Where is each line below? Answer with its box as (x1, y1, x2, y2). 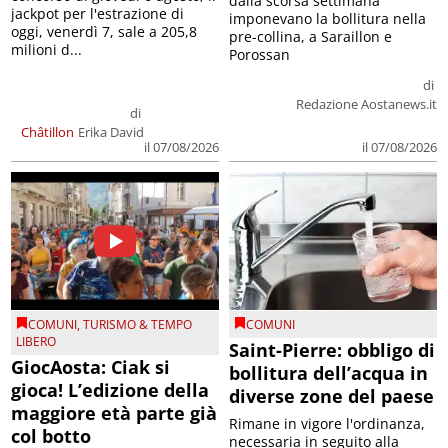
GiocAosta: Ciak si (11, 355, 171, 380)
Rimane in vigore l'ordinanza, (229, 414, 425, 434)
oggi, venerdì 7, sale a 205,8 (11, 21, 198, 41)
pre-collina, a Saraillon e (229, 26, 392, 46)
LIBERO (16, 333, 57, 351)
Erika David (78, 122, 144, 141)
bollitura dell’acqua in (229, 361, 428, 386)
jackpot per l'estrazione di (11, 3, 185, 23)
